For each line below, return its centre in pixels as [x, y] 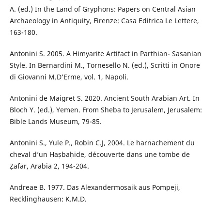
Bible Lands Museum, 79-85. [55, 122]
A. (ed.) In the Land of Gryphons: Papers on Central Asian [102, 9]
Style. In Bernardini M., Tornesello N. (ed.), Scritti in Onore [105, 65]
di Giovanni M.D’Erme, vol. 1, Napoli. [69, 77]
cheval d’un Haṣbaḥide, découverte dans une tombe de [100, 155]
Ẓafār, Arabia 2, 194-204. [49, 166]
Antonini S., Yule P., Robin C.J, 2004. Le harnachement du [102, 143]
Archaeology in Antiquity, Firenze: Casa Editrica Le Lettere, [104, 21]
